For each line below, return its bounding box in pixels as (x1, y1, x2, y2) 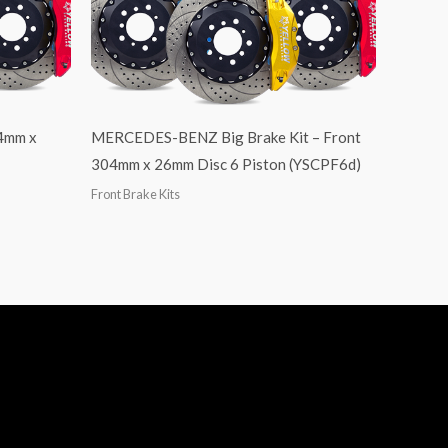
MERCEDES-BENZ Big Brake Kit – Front (91, 128, 361, 147)
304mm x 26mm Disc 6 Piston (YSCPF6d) (91, 155, 361, 174)
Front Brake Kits (91, 185, 180, 202)
